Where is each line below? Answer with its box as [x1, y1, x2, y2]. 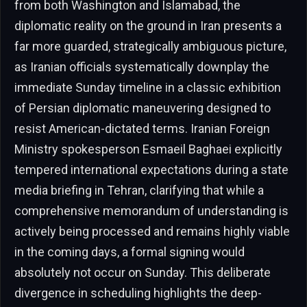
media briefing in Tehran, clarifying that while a [14, 183, 264, 198]
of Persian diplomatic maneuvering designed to [14, 101, 271, 116]
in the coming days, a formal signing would [14, 245, 245, 260]
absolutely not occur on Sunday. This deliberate [14, 265, 271, 280]
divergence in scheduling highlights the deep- [14, 286, 262, 301]
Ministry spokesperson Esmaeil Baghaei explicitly [14, 142, 282, 157]
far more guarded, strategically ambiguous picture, [14, 39, 286, 54]
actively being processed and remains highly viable [14, 224, 290, 239]
